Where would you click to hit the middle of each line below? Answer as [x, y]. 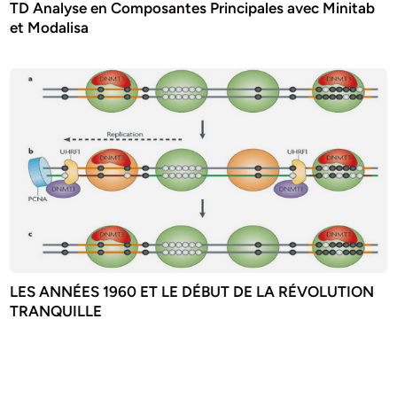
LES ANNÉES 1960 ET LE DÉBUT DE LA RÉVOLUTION [192, 291]
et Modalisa [50, 28]
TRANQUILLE [56, 311]
